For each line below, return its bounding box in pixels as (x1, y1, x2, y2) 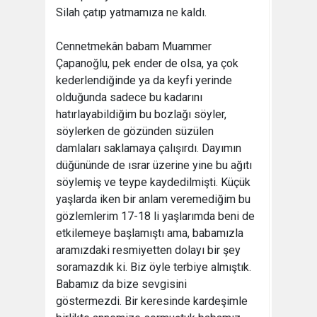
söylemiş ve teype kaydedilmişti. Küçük (56, 175, 250, 189)
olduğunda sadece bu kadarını (56, 91, 202, 104)
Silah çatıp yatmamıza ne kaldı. (56, 6, 207, 19)
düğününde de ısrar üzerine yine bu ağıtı (56, 158, 252, 172)
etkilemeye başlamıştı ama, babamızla (56, 226, 243, 240)
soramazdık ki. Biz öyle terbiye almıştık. (56, 260, 251, 274)
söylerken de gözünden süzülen (56, 125, 214, 138)
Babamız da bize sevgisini (56, 277, 187, 291)
